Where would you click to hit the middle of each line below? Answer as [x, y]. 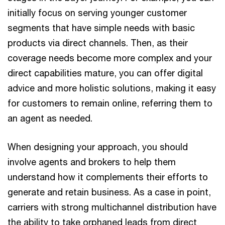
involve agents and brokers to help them [92, 162]
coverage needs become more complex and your [110, 58]
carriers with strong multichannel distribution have [112, 207]
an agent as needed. [50, 118]
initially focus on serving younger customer [97, 13]
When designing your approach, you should [98, 147]
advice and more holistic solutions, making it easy [112, 88]
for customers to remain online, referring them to [110, 103]
